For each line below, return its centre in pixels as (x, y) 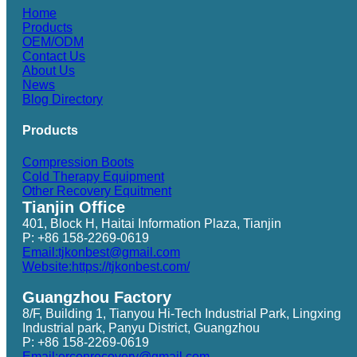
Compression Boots (78, 162)
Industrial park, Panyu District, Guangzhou (141, 328)
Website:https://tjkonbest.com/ (106, 266)
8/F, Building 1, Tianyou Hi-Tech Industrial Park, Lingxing (182, 313)
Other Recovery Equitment (97, 190)
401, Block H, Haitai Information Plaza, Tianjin (152, 223)
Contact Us (54, 57)
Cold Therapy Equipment (93, 176)
